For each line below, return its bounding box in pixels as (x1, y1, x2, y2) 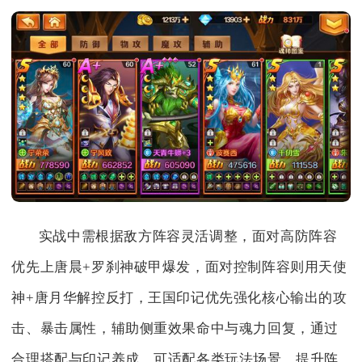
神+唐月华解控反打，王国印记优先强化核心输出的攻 (11, 289, 347, 305)
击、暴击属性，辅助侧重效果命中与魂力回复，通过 (11, 320, 339, 336)
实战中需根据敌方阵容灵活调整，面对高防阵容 (38, 228, 338, 244)
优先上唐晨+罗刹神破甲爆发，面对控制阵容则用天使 (11, 259, 347, 275)
